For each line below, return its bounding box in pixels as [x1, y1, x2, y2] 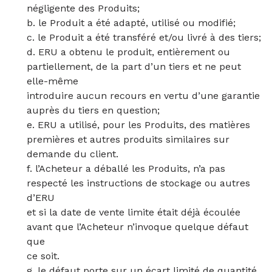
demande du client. [27, 148, 118, 160]
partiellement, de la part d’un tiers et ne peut [27, 61, 241, 72]
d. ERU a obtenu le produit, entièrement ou [27, 46, 230, 58]
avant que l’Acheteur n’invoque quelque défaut [27, 221, 248, 233]
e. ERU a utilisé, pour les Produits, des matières [27, 119, 250, 131]
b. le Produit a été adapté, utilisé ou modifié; [27, 17, 236, 29]
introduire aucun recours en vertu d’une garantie [27, 90, 260, 101]
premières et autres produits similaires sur [27, 134, 229, 145]
